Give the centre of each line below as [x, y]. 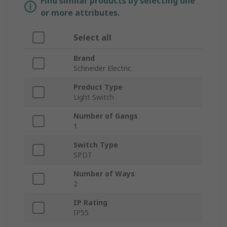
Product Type [98, 87]
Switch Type [96, 145]
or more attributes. [80, 13]
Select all [92, 38]
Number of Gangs [106, 116]
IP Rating [90, 203]
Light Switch [94, 97]
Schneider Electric [102, 68]
